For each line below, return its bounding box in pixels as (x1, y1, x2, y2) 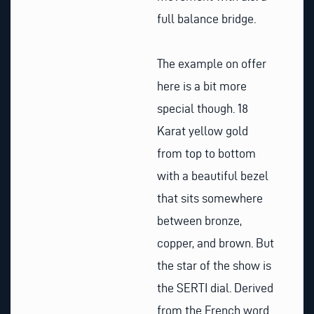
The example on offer (157, 56, 266, 70)
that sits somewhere (157, 191, 263, 205)
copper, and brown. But (157, 235, 274, 250)
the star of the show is (157, 258, 271, 272)
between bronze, (157, 213, 242, 227)
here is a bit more (157, 78, 247, 93)
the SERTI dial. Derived (157, 280, 273, 294)
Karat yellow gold (157, 123, 248, 137)
